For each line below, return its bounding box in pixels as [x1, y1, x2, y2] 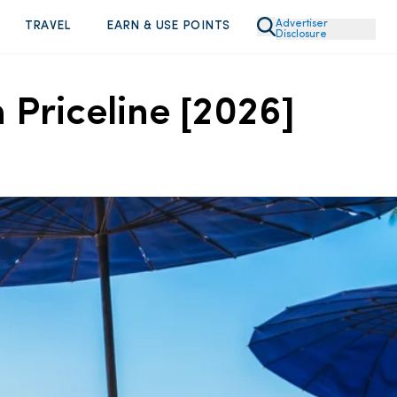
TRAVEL [24, 19, 71, 33]
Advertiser [275, 18, 328, 29]
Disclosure [275, 28, 327, 40]
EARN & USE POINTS [106, 19, 230, 33]
